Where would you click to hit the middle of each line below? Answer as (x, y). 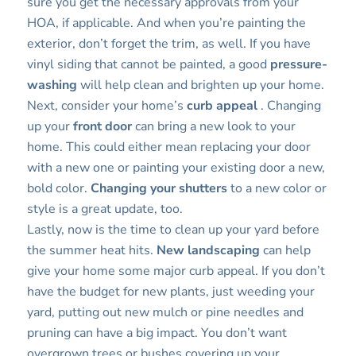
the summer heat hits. (91, 251)
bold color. (58, 189)
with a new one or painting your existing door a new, (176, 168)
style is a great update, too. (104, 209)
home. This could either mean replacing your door (168, 147)
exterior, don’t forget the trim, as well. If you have (168, 44)
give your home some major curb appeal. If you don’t (176, 271)
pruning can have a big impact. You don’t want (157, 333)
